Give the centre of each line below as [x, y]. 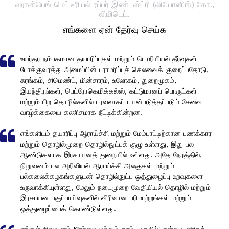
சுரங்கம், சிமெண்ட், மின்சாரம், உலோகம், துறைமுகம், [98, 81]
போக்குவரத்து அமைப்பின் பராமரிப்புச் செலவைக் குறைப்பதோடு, [114, 70]
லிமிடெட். [114, 14]
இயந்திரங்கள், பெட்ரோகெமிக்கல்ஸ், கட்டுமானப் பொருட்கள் [109, 91]
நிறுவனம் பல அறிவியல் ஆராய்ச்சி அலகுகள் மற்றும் [97, 166]
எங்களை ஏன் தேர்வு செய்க [114, 30]
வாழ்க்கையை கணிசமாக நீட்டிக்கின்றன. [81, 113]
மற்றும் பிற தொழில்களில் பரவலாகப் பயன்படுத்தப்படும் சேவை [111, 102]
